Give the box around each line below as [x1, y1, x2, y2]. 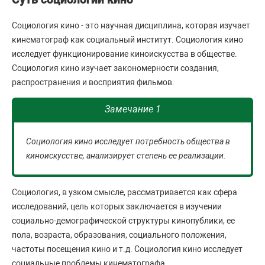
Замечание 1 [104, 103, 161, 115]
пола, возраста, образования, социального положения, [12, 230, 227, 240]
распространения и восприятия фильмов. [12, 77, 174, 87]
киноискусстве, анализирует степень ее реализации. [26, 150, 226, 160]
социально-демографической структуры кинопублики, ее [12, 215, 235, 225]
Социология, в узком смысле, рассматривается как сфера [12, 187, 237, 197]
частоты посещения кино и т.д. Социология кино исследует [12, 244, 243, 254]
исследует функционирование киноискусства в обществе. [12, 49, 237, 59]
